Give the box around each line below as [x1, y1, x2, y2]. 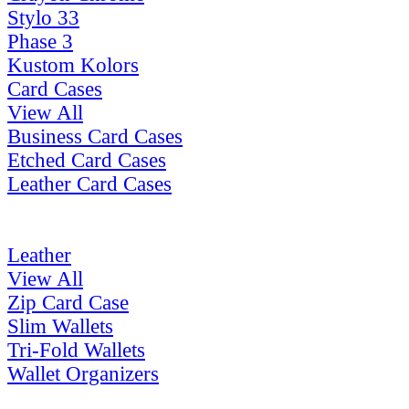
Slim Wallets [7, 314, 113, 338]
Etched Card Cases [7, 148, 166, 172]
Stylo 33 [7, 5, 79, 29]
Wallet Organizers [7, 362, 159, 385]
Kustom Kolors [7, 53, 139, 77]
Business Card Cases [7, 124, 183, 148]
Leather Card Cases [7, 172, 172, 195]
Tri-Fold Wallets [7, 338, 145, 362]
